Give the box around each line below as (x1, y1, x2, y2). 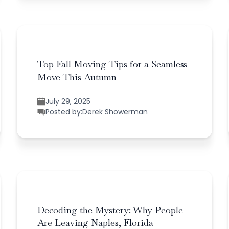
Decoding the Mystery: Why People (37, 203, 184, 216)
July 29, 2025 (45, 96, 91, 106)
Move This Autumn (37, 71, 117, 83)
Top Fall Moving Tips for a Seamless (37, 58, 188, 70)
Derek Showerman (82, 106, 148, 117)
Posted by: (45, 106, 83, 117)
